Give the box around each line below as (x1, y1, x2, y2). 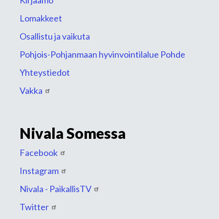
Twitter (20, 201, 49, 212)
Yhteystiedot (20, 67, 70, 78)
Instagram (20, 165, 59, 176)
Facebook (20, 147, 58, 158)
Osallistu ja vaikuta (20, 31, 90, 42)
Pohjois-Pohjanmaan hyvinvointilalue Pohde (20, 49, 185, 60)
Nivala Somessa (20, 124, 126, 142)
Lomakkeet (20, 13, 62, 23)
